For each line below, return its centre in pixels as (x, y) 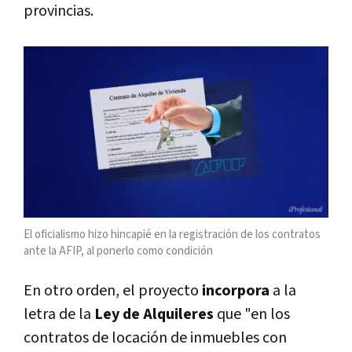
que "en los (253, 314)
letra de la (59, 314)
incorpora (237, 290)
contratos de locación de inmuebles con (155, 337)
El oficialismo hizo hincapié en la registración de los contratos (172, 234)
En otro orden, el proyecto (113, 290)
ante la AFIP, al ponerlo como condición (118, 251)
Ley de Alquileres (156, 314)
